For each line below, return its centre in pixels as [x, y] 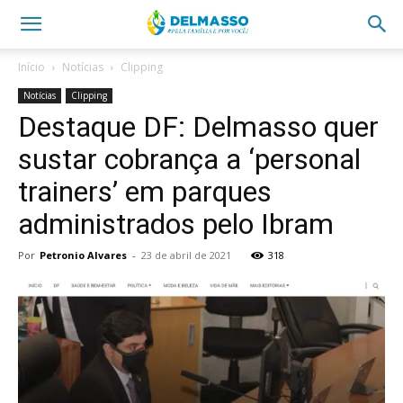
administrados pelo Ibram [176, 224]
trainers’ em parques [145, 192]
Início [31, 67]
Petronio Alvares [83, 255]
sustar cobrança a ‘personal [189, 159]
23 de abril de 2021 [186, 255]
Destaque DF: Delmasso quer [198, 127]
